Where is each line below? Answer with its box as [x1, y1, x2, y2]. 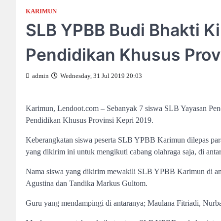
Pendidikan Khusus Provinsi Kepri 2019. [26, 116, 153, 124]
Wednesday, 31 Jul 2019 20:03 [60, 73, 142, 79]
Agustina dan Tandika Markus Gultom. [26, 179, 147, 187]
